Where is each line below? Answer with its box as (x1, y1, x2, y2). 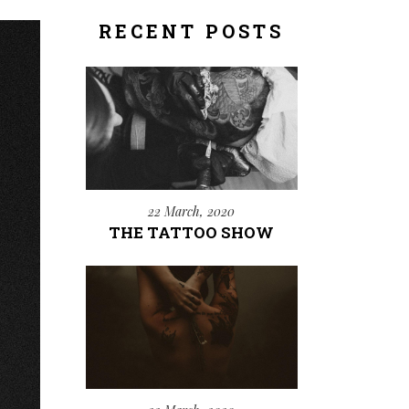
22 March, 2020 (148, 203, 236, 221)
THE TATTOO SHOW (109, 222, 275, 244)
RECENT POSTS (99, 19, 285, 43)
